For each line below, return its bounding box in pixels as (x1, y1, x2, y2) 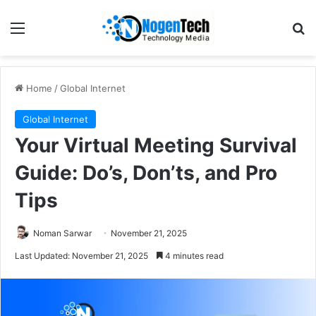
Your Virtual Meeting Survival (15, 133, 297, 157)
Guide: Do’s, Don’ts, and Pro (15, 160, 277, 185)
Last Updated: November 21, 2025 (15, 250, 148, 261)
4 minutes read (163, 250, 224, 261)
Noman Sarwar (33, 227, 92, 238)
